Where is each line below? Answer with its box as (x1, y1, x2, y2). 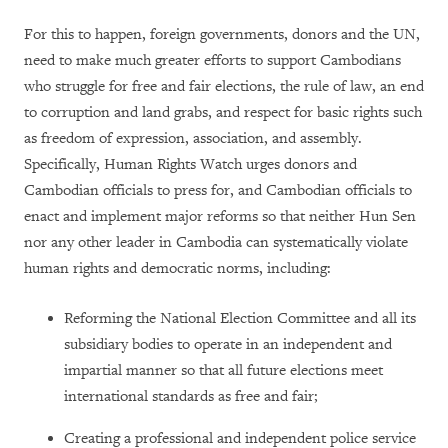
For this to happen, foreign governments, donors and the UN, (24, 25, 420, 45)
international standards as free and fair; (64, 387, 318, 407)
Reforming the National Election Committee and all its (64, 309, 416, 329)
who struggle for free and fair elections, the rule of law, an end (24, 77, 424, 97)
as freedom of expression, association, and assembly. (24, 129, 362, 149)
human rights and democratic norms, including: (24, 259, 331, 279)
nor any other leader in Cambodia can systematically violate (24, 233, 408, 253)
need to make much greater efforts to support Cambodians (24, 51, 401, 71)
